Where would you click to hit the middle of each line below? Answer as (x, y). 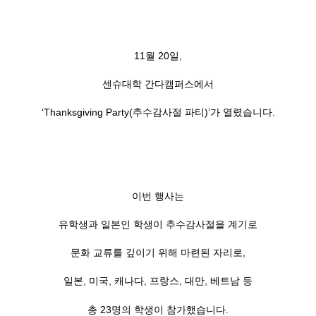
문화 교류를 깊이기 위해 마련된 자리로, (158, 253)
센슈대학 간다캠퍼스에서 (158, 84)
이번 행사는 (158, 196)
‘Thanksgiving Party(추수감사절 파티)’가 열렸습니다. (158, 113)
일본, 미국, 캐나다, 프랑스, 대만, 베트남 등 (158, 281)
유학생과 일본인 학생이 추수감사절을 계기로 (158, 224)
